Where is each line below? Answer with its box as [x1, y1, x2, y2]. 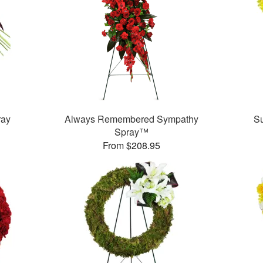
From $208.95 [102, 139, 160, 153]
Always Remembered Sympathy [64, 112, 198, 126]
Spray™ [114, 125, 149, 139]
